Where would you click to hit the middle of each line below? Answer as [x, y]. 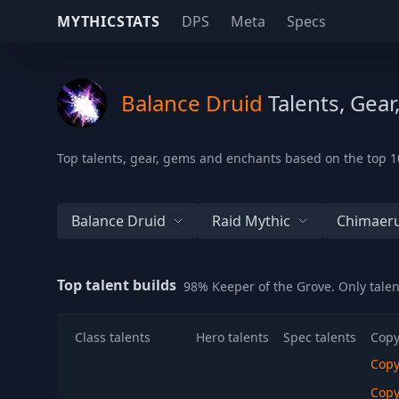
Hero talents [232, 337]
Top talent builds [117, 285]
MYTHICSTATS [109, 21]
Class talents [113, 337]
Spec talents [320, 337]
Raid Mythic [251, 221]
